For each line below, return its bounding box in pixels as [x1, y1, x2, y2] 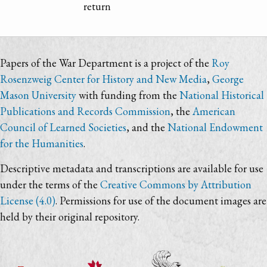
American [193, 104, 235, 119]
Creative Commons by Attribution [100, 178, 252, 192]
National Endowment [167, 120, 263, 135]
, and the [126, 120, 167, 135]
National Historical [179, 88, 264, 103]
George [212, 72, 244, 86]
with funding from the [76, 88, 179, 103]
